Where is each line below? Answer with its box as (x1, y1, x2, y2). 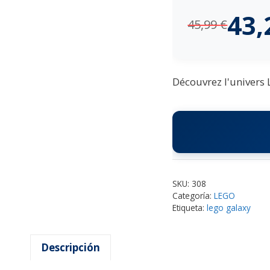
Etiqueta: (172, 201, 207, 213)
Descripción (41, 240, 100, 255)
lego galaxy (207, 201, 251, 213)
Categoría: (172, 189, 215, 201)
